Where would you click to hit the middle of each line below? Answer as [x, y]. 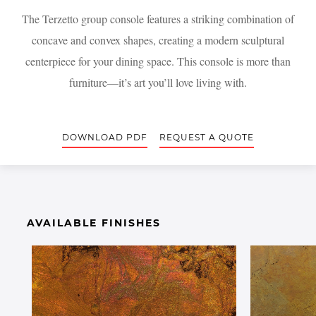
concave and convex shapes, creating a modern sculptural [158, 40]
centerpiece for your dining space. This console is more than [158, 61]
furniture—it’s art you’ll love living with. [158, 82]
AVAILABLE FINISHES [94, 223]
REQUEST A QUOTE [206, 137]
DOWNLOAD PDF [105, 137]
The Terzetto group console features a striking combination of [158, 19]
